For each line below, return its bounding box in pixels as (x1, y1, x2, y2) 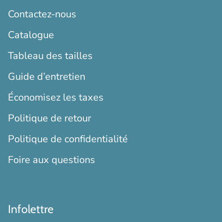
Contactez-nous (8, 7, 76, 21)
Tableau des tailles (8, 49, 93, 62)
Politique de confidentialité (8, 132, 128, 146)
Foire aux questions (8, 153, 95, 166)
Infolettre (8, 202, 54, 216)
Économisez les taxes (8, 90, 104, 104)
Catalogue (8, 28, 54, 42)
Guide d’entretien (8, 69, 85, 83)
